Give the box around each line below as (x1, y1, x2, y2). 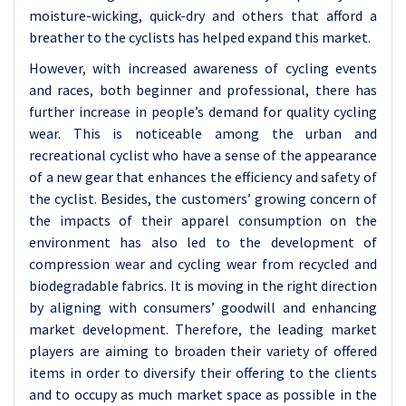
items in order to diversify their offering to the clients (29, 363, 377, 382)
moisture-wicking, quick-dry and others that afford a (29, 6, 377, 24)
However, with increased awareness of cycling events (29, 59, 377, 77)
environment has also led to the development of (29, 233, 377, 251)
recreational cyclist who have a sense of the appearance (29, 146, 377, 164)
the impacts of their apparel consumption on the (29, 211, 377, 229)
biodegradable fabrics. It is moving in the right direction (29, 276, 377, 295)
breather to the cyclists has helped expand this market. (29, 28, 371, 46)
